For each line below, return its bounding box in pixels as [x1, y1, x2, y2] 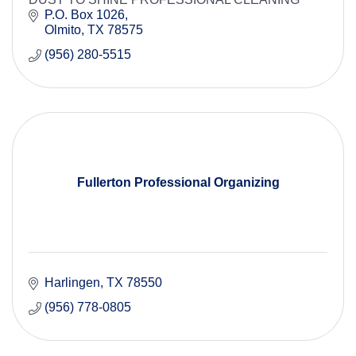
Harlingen [44, 276, 100, 290]
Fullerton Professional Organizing [76, 176, 280, 190]
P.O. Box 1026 [44, 8, 125, 22]
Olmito [44, 23, 81, 37]
